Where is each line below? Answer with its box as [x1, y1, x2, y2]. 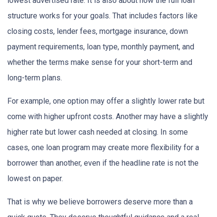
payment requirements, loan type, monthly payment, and [7, 42, 194, 51]
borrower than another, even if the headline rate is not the [7, 158, 199, 168]
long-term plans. [7, 73, 62, 82]
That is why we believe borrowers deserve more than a [7, 197, 193, 206]
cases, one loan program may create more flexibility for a [7, 142, 199, 152]
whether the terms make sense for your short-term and [7, 57, 192, 67]
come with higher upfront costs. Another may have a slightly [7, 111, 208, 121]
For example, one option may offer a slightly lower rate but [7, 96, 204, 106]
